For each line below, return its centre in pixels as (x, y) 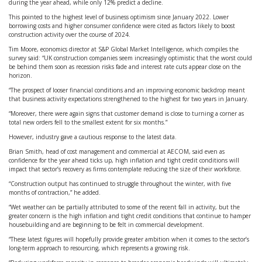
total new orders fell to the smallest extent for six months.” (88, 122)
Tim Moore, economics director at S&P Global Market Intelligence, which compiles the (124, 49)
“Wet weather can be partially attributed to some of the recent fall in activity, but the (124, 207)
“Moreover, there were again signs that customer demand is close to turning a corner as (126, 113)
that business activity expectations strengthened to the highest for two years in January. (129, 99)
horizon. (20, 75)
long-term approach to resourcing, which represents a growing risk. (99, 248)
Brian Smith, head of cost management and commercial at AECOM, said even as (117, 151)
